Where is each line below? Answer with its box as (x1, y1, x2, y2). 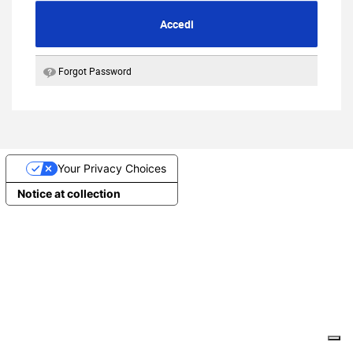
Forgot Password (58, 64, 132, 77)
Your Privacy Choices (58, 161, 167, 175)
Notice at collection (17, 186, 121, 200)
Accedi (159, 16, 194, 32)
